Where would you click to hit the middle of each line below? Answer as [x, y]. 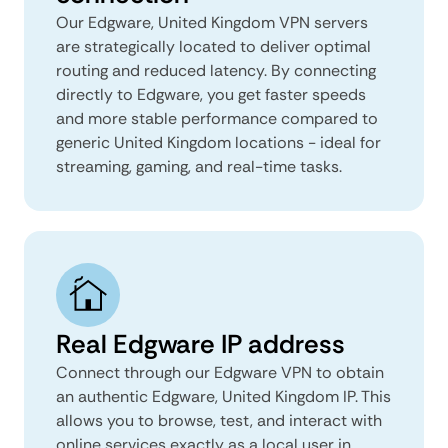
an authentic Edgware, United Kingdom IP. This [223, 396]
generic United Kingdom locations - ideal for [218, 142]
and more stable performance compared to [217, 118]
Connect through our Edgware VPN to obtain [220, 372]
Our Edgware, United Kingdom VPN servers [212, 22]
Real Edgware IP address [200, 343]
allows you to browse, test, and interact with [219, 420]
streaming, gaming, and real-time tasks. [199, 166]
